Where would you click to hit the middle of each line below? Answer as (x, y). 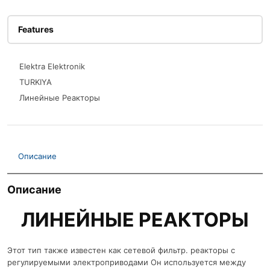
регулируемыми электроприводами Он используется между (127, 262)
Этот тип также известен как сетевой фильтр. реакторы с (121, 250)
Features (36, 30)
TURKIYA (36, 82)
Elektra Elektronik (52, 67)
